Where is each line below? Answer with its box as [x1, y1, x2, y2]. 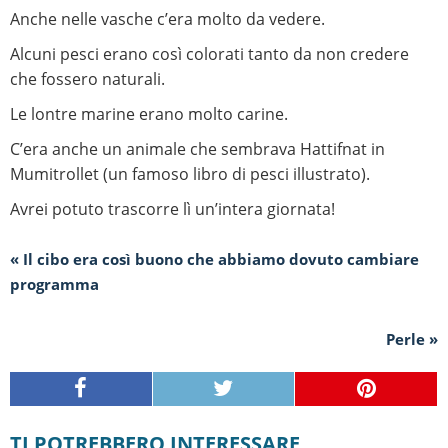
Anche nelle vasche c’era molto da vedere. [10, 8, 325, 31]
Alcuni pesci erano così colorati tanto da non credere [10, 43, 409, 66]
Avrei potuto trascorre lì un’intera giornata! [10, 198, 335, 221]
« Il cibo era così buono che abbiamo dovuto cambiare [10, 249, 419, 270]
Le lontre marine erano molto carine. [10, 103, 288, 126]
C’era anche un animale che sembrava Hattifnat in [10, 138, 385, 161]
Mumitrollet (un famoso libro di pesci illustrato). [10, 163, 370, 186]
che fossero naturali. [10, 68, 165, 91]
